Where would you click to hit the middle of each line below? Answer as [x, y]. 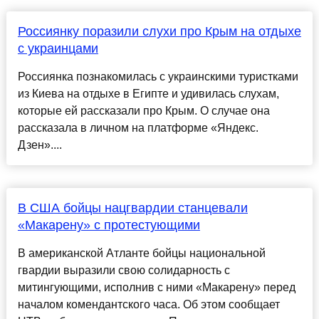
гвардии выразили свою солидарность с [124, 271]
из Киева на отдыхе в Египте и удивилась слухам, [148, 94]
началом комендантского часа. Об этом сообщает [148, 305]
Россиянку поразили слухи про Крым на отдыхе [159, 32]
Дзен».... [40, 145]
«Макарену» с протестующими [109, 225]
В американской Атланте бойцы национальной [141, 253]
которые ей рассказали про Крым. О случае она [143, 111]
